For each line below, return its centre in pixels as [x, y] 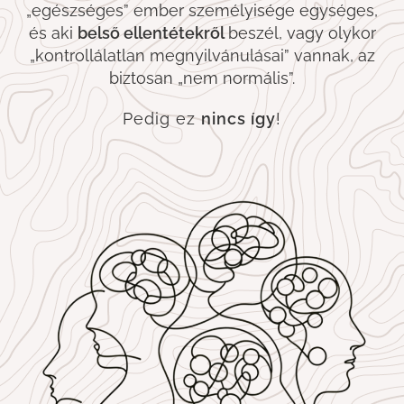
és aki [53, 32]
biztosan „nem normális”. [202, 78]
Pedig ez [162, 118]
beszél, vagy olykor [302, 32]
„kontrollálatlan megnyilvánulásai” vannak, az [202, 55]
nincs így [239, 118]
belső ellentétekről [152, 32]
